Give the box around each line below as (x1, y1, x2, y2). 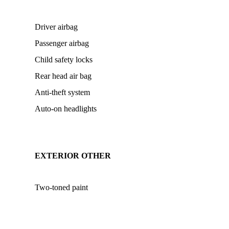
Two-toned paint (35, 183, 88, 192)
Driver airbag (35, 22, 78, 31)
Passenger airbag (35, 39, 89, 48)
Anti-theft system (35, 88, 90, 97)
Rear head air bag (35, 72, 91, 80)
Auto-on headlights (35, 104, 97, 113)
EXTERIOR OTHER (35, 151, 111, 160)
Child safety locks (35, 55, 93, 64)
